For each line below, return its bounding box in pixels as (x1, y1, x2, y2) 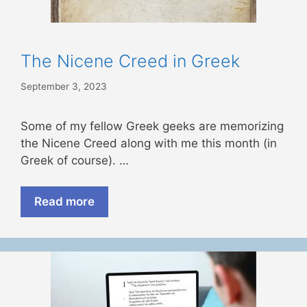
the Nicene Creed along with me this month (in (21, 136, 277, 150)
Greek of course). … (21, 153, 129, 167)
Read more (34, 195, 95, 209)
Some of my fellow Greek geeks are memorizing (21, 119, 284, 133)
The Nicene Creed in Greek (21, 51, 240, 72)
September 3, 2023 (21, 80, 107, 92)
